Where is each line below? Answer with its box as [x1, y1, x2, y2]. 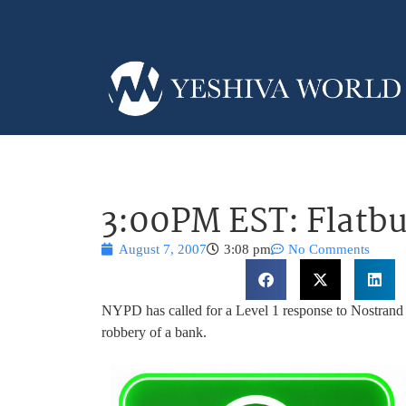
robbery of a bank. [101, 324, 207, 340]
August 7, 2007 [119, 241, 207, 256]
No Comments [288, 241, 370, 256]
